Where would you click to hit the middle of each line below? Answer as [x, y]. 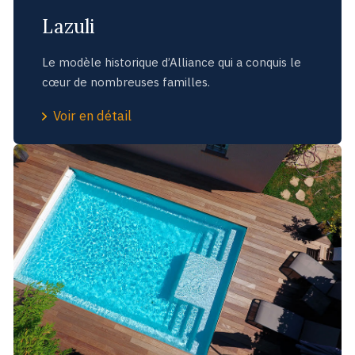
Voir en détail [93, 115]
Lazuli [68, 26]
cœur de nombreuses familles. [126, 82]
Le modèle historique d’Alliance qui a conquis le [171, 62]
